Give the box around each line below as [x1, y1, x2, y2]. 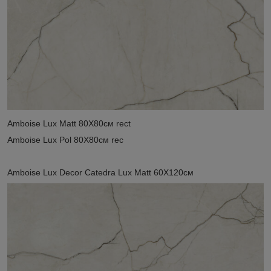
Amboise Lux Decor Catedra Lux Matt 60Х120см [7, 167, 194, 177]
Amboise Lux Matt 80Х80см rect [7, 118, 131, 128]
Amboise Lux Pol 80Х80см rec [7, 134, 123, 145]
